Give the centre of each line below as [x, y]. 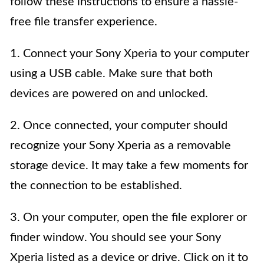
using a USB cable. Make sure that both [111, 74]
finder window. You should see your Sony [115, 238]
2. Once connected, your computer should [119, 126]
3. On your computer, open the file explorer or [128, 218]
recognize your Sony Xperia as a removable [121, 146]
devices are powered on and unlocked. [109, 94]
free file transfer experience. [84, 22]
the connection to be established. [96, 186]
